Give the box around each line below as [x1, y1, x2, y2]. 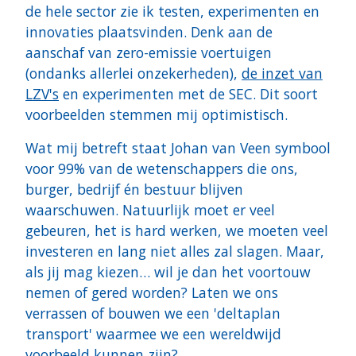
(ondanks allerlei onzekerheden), [25, 64, 242, 83]
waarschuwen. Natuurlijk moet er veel [25, 200, 275, 220]
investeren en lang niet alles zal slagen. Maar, [25, 242, 324, 261]
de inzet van [242, 64, 323, 83]
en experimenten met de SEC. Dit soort [59, 84, 318, 104]
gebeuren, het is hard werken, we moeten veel [25, 221, 328, 241]
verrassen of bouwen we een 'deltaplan [25, 304, 281, 323]
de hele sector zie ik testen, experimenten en [25, 2, 319, 21]
